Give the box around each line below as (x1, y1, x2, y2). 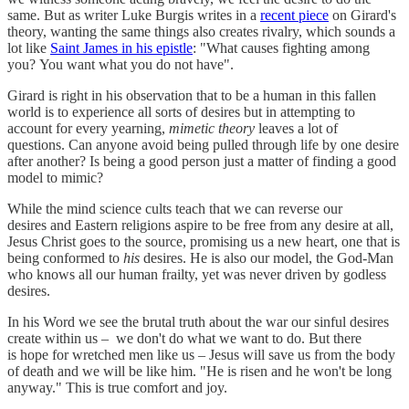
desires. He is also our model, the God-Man (140, 250, 393, 267)
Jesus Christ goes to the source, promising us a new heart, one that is (7, 234, 400, 250)
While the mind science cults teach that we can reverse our (7, 201, 342, 217)
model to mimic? (7, 170, 103, 186)
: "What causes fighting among (193, 40, 370, 57)
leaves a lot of (258, 121, 338, 137)
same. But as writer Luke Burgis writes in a (7, 7, 260, 24)
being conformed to (7, 250, 123, 267)
